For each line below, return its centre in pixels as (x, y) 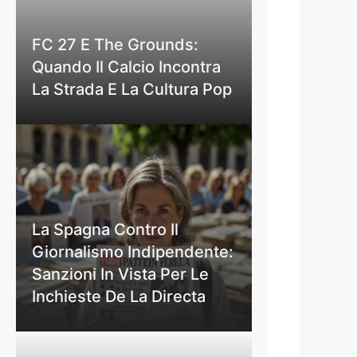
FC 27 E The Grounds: (115, 45)
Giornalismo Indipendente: (133, 252)
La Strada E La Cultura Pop (132, 90)
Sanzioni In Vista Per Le (120, 275)
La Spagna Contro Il (105, 230)
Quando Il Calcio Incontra (126, 67)
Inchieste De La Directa (119, 297)
